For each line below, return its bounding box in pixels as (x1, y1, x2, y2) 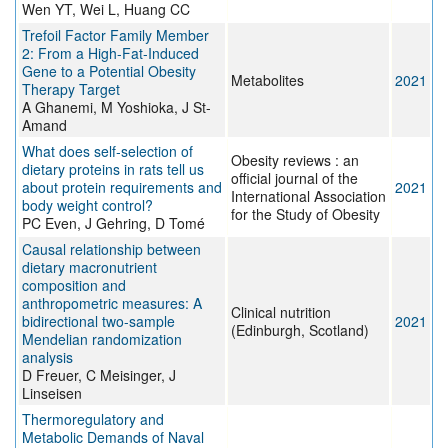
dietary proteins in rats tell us (22, 159, 204, 180)
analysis (22, 347, 73, 368)
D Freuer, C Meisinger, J (22, 365, 176, 386)
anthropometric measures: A (22, 293, 202, 314)
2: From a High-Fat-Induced (22, 43, 199, 64)
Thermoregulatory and (22, 409, 164, 430)
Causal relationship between (22, 239, 201, 260)
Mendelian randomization (22, 329, 182, 350)
